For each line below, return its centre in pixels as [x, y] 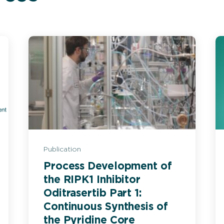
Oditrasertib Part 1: [93, 193]
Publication [62, 149]
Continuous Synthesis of [106, 206]
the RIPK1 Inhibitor [92, 179]
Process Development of [108, 166]
